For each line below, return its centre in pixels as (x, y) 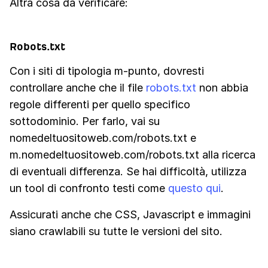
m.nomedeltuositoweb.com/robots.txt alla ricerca (133, 155)
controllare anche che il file (78, 88)
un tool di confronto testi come (89, 188)
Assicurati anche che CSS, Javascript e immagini (130, 215)
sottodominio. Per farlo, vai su (85, 121)
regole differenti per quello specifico (100, 105)
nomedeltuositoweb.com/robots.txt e (103, 138)
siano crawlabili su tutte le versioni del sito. (116, 232)
